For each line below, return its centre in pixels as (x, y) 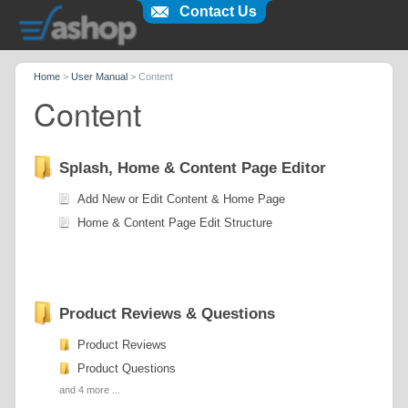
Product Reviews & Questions (168, 313)
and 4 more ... (90, 389)
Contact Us (218, 11)
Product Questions (127, 368)
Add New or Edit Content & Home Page (182, 199)
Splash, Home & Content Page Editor (193, 168)
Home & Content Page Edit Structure (175, 222)
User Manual (100, 76)
